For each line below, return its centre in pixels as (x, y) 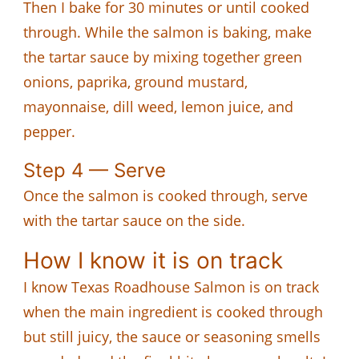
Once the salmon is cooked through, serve (165, 195)
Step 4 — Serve (95, 170)
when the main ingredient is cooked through (173, 311)
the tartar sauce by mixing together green (163, 56)
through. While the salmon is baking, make (167, 32)
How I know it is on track (153, 260)
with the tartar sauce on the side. (134, 220)
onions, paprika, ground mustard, (135, 81)
